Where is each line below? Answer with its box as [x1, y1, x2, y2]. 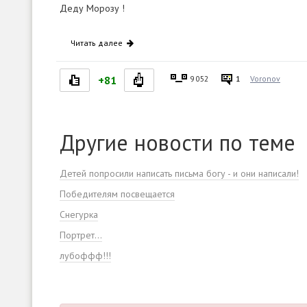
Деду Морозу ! [60, 2, 125, 14]
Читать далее [71, 38, 125, 48]
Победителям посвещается [60, 188, 175, 200]
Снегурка [60, 208, 98, 221]
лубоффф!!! [60, 249, 111, 262]
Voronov [250, 73, 280, 84]
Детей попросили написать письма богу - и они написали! [60, 167, 299, 180]
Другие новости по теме [60, 128, 295, 157]
